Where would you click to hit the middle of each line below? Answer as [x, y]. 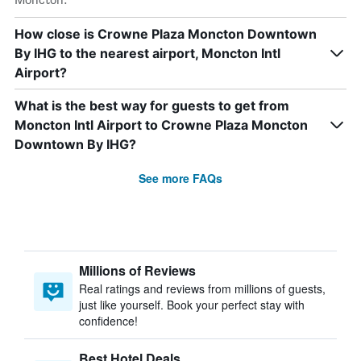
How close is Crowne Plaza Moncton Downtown [166, 34]
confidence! [108, 321]
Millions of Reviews [137, 270]
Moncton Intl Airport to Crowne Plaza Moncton [161, 125]
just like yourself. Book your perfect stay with [192, 305]
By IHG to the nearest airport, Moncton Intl [147, 53]
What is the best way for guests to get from [152, 106]
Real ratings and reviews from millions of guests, [202, 288]
